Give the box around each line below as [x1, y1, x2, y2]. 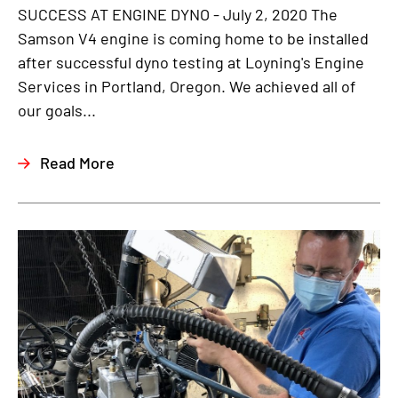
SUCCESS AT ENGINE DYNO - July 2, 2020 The [18, 4, 338, 25]
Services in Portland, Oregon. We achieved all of [18, 76, 355, 97]
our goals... [18, 100, 96, 121]
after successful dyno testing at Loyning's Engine [18, 52, 364, 73]
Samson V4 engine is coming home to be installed [18, 28, 369, 49]
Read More [40, 153, 115, 173]
